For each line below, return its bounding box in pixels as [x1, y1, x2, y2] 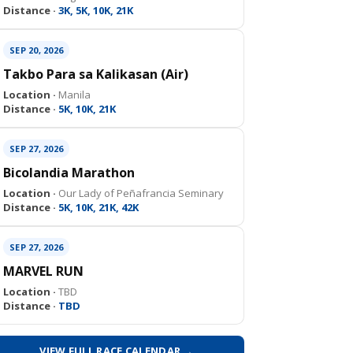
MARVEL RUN [3, 262, 84, 280]
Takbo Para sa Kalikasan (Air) [3, 65, 188, 83]
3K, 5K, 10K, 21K [56, 3, 133, 17]
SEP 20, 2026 [9, 44, 63, 56]
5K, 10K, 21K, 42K [56, 200, 139, 214]
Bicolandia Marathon [3, 164, 135, 181]
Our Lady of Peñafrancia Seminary [56, 186, 224, 200]
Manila [56, 87, 91, 102]
